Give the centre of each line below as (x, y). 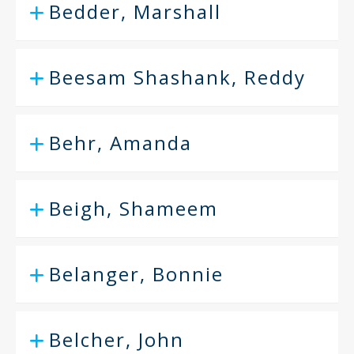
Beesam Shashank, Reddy (177, 77)
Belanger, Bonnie (136, 274)
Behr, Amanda (121, 143)
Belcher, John (117, 339)
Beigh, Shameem (134, 208)
